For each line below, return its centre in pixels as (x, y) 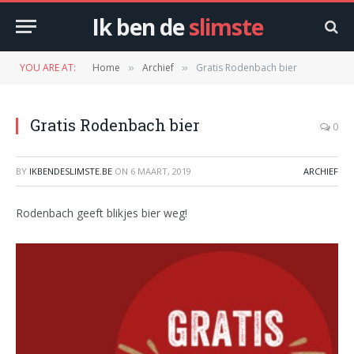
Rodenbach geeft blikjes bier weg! (102, 213)
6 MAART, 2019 (161, 171)
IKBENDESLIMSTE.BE (71, 171)
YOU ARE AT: (48, 68)
